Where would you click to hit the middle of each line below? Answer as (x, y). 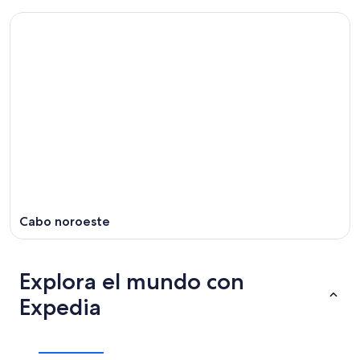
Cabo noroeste (65, 221)
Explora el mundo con (132, 281)
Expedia (60, 307)
